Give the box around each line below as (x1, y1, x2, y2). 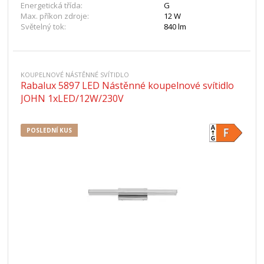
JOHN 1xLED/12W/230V (21, 92, 124, 105)
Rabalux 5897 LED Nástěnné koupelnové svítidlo (21, 79, 235, 92)
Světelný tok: (21, 21, 67, 32)
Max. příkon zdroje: (21, 11, 90, 21)
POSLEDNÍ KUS (27, 126, 72, 134)
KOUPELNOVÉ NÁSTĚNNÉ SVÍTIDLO (21, 70, 130, 79)
